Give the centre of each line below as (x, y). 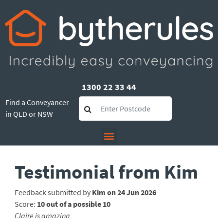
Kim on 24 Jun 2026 (124, 192)
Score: (26, 204)
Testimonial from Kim (106, 172)
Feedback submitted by (53, 192)
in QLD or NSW (29, 114)
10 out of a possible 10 (74, 204)
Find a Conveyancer (37, 102)
